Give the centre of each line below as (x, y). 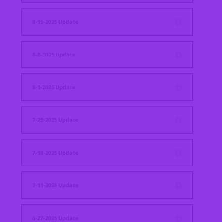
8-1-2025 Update (54, 87)
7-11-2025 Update (56, 185)
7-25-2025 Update (56, 120)
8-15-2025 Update (56, 22)
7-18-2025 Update (56, 153)
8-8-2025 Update (54, 55)
